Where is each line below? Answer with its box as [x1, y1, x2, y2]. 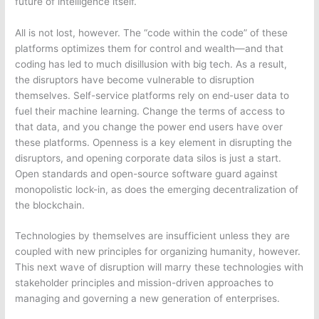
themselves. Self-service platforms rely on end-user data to [15, 89, 290, 101]
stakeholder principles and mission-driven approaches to [15, 277, 274, 289]
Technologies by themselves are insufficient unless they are [15, 230, 291, 242]
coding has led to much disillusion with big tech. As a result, [15, 58, 288, 70]
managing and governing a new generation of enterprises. [15, 293, 286, 305]
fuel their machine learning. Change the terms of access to [15, 105, 286, 117]
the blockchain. [15, 199, 85, 211]
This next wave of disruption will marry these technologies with [15, 261, 304, 273]
